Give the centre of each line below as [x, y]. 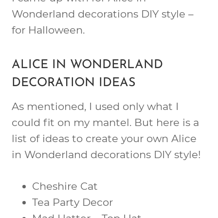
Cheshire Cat [65, 186]
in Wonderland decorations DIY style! [106, 154]
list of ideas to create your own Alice [104, 138]
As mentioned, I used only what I [95, 106]
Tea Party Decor [73, 202]
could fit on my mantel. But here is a [105, 122]
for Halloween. [48, 30]
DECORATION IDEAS [74, 83]
